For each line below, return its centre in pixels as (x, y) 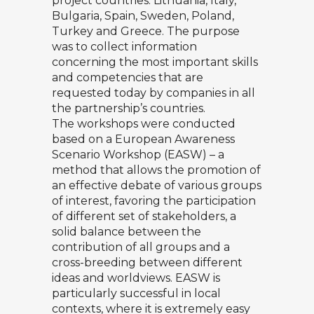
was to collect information (124, 46)
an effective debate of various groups (157, 185)
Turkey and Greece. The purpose (146, 31)
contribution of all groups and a (141, 247)
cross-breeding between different (147, 262)
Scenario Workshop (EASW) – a (138, 154)
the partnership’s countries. (129, 108)
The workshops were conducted (144, 123)
